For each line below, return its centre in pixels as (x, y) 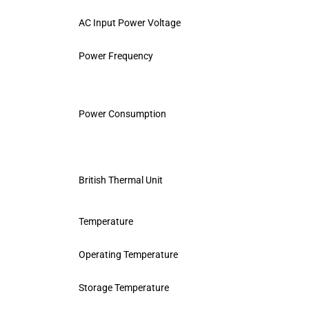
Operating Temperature (128, 254)
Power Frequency (116, 56)
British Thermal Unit (121, 180)
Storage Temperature (124, 287)
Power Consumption (122, 113)
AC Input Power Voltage (130, 22)
